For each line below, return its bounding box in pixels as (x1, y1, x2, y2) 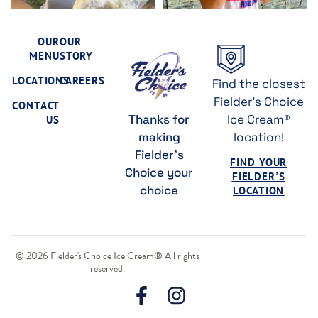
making (138, 129, 180, 146)
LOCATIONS (12, 74, 70, 88)
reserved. (90, 261, 126, 277)
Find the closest (212, 76, 305, 92)
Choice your (125, 165, 193, 181)
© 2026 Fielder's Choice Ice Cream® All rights (16, 248, 200, 264)
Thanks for (128, 111, 190, 128)
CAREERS (59, 74, 106, 88)
